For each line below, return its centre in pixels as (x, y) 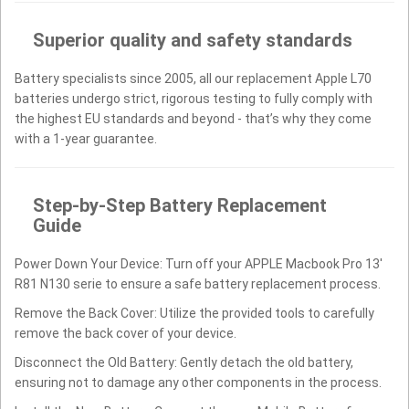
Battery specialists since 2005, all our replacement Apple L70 (193, 78)
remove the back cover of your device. (126, 333)
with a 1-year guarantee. (86, 138)
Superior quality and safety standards (193, 40)
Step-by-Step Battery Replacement (180, 205)
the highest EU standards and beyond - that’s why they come (193, 118)
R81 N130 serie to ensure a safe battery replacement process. (198, 283)
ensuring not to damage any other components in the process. (198, 382)
